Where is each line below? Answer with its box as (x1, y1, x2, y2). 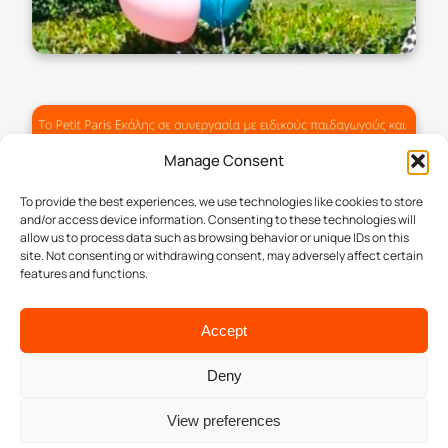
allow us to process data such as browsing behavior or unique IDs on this (20, 229, 409, 246)
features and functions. (20, 265, 148, 282)
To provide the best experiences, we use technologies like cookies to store (20, 193, 423, 210)
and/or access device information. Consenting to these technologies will (20, 211, 416, 228)
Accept (201, 321, 247, 339)
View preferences (167, 411, 281, 429)
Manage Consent (164, 150, 284, 171)
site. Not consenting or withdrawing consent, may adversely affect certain (20, 247, 423, 264)
